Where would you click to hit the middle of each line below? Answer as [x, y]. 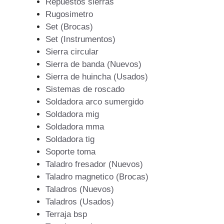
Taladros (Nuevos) [80, 189]
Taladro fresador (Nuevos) [94, 164]
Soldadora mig [72, 114]
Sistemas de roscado [85, 89]
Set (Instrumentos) [80, 39]
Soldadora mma [75, 127]
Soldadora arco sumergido [94, 102]
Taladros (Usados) [80, 202]
